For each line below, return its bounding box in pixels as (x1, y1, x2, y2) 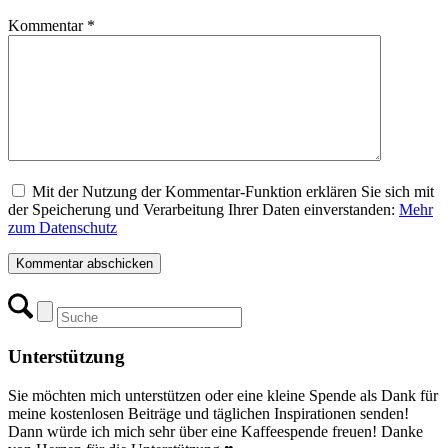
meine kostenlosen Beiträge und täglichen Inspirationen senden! (8, 405, 409, 422)
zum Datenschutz (8, 218, 117, 236)
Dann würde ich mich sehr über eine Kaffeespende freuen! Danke (8, 423, 423, 440)
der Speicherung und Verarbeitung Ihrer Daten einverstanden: (8, 200, 399, 218)
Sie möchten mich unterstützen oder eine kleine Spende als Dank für (8, 387, 438, 404)
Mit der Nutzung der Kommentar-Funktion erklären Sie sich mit (32, 182, 434, 200)
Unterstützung (8, 346, 125, 368)
